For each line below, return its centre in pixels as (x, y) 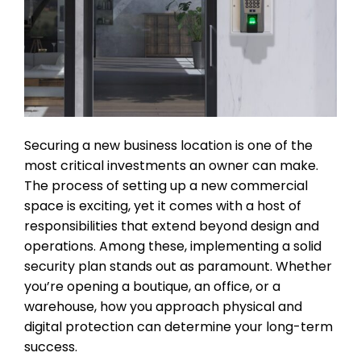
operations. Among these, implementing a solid (173, 247)
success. (51, 347)
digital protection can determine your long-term (178, 327)
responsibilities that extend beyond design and (172, 226)
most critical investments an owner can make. (171, 166)
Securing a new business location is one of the (168, 146)
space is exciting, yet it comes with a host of (163, 206)
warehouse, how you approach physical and (163, 307)
